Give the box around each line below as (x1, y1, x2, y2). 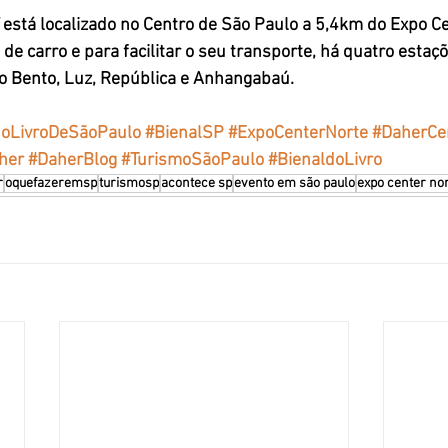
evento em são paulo (234, 175, 355, 193)
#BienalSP (145, 123, 224, 145)
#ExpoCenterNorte (228, 123, 368, 145)
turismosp (99, 175, 159, 193)
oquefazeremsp (5, 175, 97, 193)
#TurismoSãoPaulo (121, 150, 264, 172)
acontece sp (161, 175, 232, 193)
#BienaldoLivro (268, 150, 382, 172)
